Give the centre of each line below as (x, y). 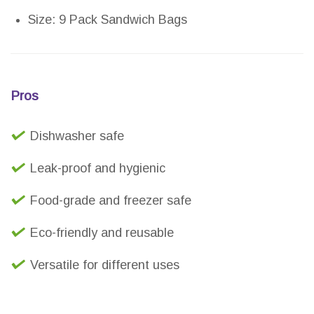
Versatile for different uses (105, 265)
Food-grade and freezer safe (111, 201)
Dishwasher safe (77, 136)
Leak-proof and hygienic (98, 169)
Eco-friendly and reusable (102, 233)
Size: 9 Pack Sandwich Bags (108, 20)
